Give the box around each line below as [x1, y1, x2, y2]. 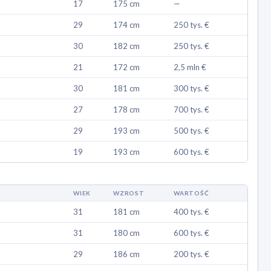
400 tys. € [174, 207, 210, 217]
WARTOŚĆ [174, 189, 209, 197]
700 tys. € [174, 105, 210, 115]
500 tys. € [174, 126, 210, 136]
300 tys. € [174, 83, 210, 94]
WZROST [113, 189, 145, 197]
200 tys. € [174, 249, 210, 260]
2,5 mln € [174, 62, 207, 73]
